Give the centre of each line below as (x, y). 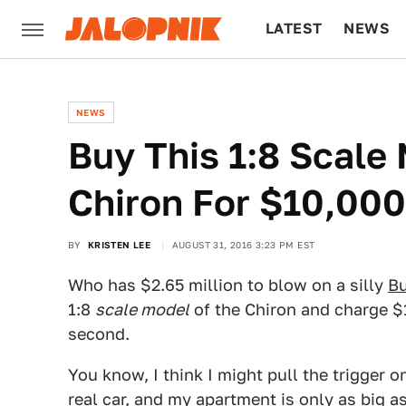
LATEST (294, 29)
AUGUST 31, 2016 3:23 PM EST (243, 245)
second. (99, 334)
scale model (142, 309)
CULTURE (300, 87)
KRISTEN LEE (119, 245)
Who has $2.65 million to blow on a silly (228, 285)
